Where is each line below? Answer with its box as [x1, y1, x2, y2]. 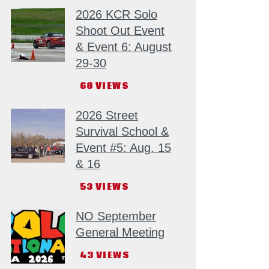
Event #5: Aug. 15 [75, 141, 171, 155]
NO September [75, 209, 156, 223]
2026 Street [75, 109, 138, 122]
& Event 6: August [75, 40, 172, 54]
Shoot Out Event [75, 24, 165, 38]
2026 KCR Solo [75, 8, 157, 22]
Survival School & [75, 125, 169, 139]
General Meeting [75, 225, 165, 239]
